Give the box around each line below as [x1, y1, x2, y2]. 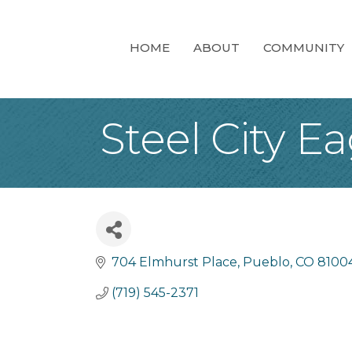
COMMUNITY [263, 40, 344, 56]
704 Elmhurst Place [112, 255, 237, 269]
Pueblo [243, 255, 290, 269]
